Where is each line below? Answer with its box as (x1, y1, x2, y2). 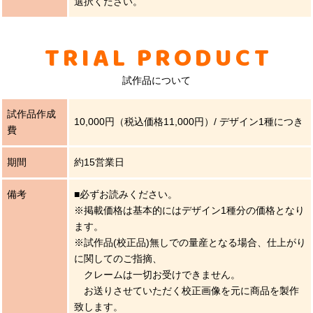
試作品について (122, 75, 191, 87)
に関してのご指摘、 (74, 252, 162, 264)
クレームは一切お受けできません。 (74, 268, 240, 280)
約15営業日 (74, 156, 124, 168)
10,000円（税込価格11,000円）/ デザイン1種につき (74, 115, 303, 127)
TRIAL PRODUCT (44, 39, 272, 80)
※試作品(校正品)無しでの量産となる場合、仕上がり (74, 236, 306, 248)
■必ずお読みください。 (74, 188, 177, 200)
